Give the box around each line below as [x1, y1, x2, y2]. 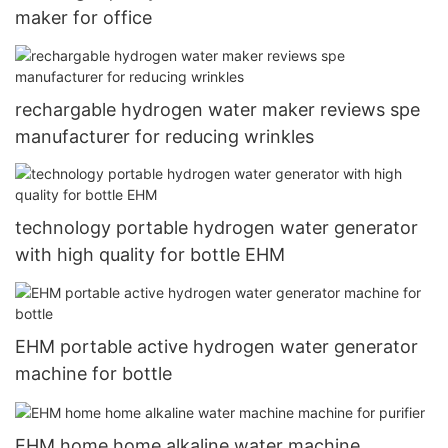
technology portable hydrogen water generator [15, 217, 418, 239]
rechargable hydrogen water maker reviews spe [15, 98, 420, 120]
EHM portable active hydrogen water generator [15, 335, 418, 357]
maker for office [15, 7, 152, 29]
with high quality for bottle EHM [15, 244, 285, 266]
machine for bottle [15, 362, 172, 384]
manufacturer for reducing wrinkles [15, 125, 314, 147]
